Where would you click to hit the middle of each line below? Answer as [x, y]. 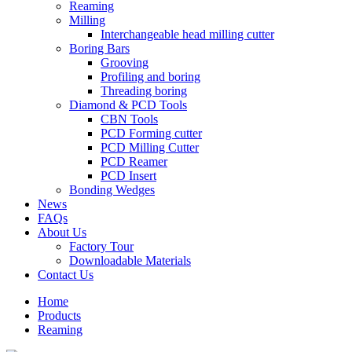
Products [59, 315]
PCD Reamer [134, 161]
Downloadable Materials [130, 260]
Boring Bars [99, 48]
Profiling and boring [150, 77]
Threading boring [144, 91]
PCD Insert [128, 176]
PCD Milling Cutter [150, 147]
